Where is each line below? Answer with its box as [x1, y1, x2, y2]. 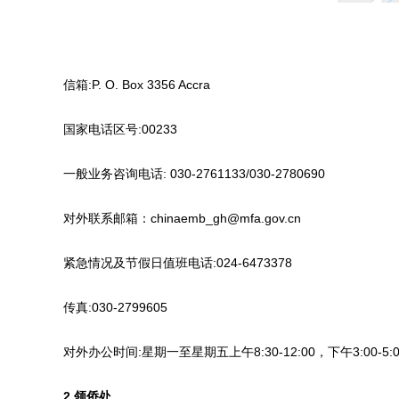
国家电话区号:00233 [38, 122, 177, 136]
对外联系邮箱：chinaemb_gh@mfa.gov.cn [38, 211, 301, 225]
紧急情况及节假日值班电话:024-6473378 [38, 256, 292, 270]
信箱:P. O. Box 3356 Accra [38, 77, 210, 92]
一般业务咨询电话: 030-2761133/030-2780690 [38, 167, 325, 181]
